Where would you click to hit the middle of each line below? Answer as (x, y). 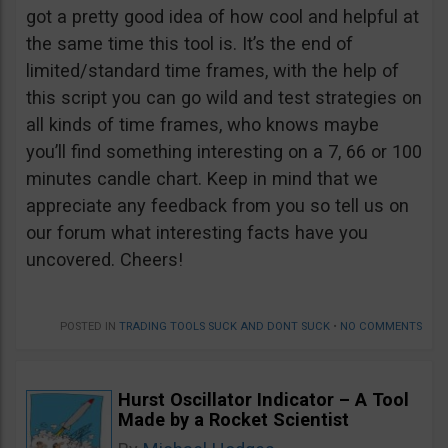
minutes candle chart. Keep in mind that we (202, 178)
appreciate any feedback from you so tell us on (217, 205)
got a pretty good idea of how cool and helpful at (222, 16)
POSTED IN (89, 326)
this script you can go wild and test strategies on (224, 97)
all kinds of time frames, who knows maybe (202, 124)
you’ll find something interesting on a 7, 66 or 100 (224, 151)
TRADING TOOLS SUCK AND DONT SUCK (224, 326)
